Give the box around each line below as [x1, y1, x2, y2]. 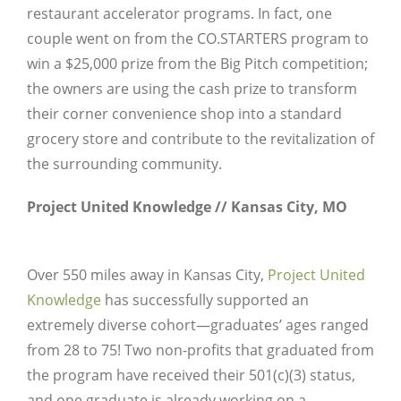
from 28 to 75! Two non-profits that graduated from [27, 339, 374, 360]
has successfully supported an [101, 289, 309, 310]
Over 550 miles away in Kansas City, [27, 264, 268, 285]
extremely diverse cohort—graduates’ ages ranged [27, 314, 369, 335]
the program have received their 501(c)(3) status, [27, 364, 355, 385]
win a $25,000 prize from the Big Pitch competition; [27, 53, 368, 73]
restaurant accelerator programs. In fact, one [27, 3, 332, 23]
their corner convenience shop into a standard [27, 103, 342, 124]
